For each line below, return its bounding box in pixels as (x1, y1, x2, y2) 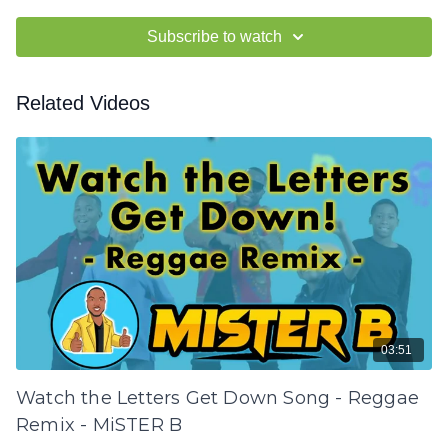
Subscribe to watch (146, 28, 282, 46)
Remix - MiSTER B (16, 414, 183, 437)
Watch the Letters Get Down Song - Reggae (16, 387, 419, 410)
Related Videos (16, 92, 150, 115)
